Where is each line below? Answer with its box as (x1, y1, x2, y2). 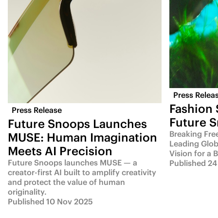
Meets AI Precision (8, 144, 112, 159)
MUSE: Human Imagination (8, 130, 157, 145)
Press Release (12, 105, 62, 115)
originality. (8, 187, 47, 197)
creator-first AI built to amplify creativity (8, 167, 156, 178)
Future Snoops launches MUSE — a (8, 158, 137, 168)
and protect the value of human (8, 177, 125, 187)
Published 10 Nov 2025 (8, 197, 93, 207)
